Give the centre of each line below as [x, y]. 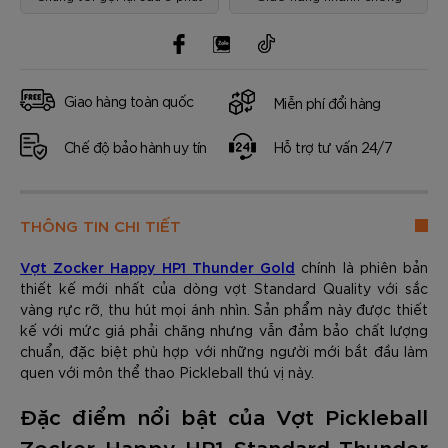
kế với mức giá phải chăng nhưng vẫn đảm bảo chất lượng [224, 330]
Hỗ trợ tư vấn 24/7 [333, 147]
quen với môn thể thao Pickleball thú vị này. [167, 372]
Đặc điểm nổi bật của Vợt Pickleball [224, 415]
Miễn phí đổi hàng [327, 102]
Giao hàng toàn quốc [129, 100]
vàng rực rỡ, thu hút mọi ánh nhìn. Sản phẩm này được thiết [224, 309]
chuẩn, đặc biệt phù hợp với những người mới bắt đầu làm [224, 351]
